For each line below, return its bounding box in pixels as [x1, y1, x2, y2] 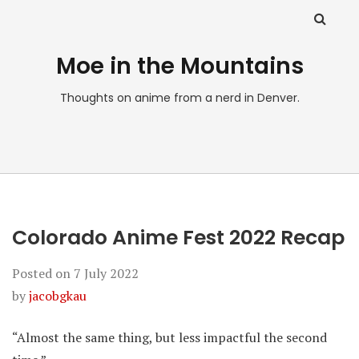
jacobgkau [29, 287, 87, 305]
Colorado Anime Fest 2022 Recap [12, 224, 345, 252]
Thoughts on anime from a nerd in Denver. [59, 90, 300, 106]
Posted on [12, 264, 74, 282]
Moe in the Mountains [55, 50, 304, 82]
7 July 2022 [74, 264, 139, 282]
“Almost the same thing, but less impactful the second [12, 329, 327, 346]
